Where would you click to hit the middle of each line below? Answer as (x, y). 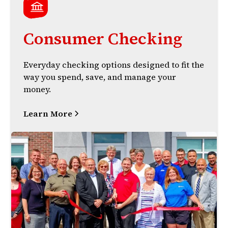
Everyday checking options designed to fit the (114, 65)
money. (37, 89)
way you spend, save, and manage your (100, 77)
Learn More (48, 114)
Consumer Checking (103, 39)
